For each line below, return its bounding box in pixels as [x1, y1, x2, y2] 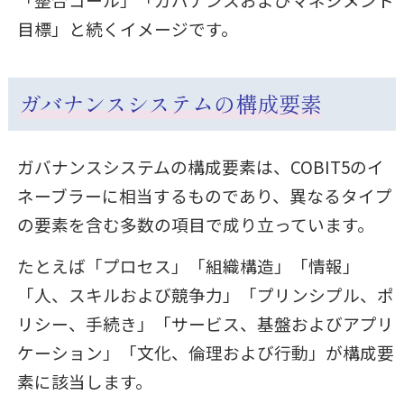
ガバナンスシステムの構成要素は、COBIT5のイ [16, 153, 384, 179]
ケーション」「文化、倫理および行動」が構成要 [16, 339, 394, 364]
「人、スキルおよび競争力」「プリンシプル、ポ [16, 281, 394, 307]
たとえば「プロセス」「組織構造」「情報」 [16, 252, 360, 278]
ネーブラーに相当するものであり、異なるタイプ [16, 182, 392, 207]
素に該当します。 [16, 368, 152, 393]
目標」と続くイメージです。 [16, 15, 238, 41]
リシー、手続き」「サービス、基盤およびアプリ [16, 310, 394, 335]
